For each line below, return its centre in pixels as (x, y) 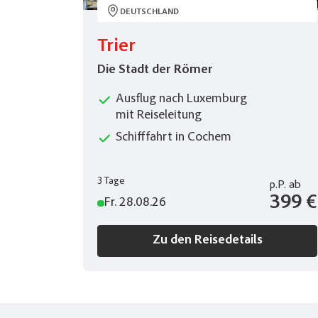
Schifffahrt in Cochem (174, 138)
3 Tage (111, 182)
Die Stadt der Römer (155, 71)
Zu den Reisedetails (207, 241)
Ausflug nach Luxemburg (181, 100)
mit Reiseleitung (159, 116)
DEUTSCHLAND (149, 12)
